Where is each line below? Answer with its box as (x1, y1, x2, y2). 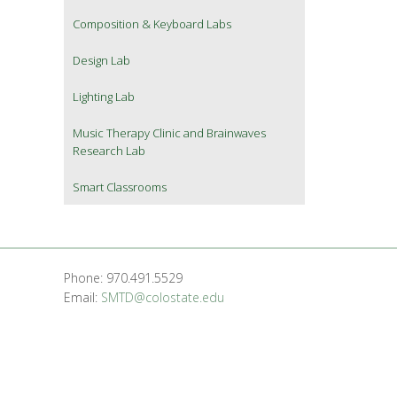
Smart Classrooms (73, 179, 167, 196)
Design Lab (73, 52, 130, 69)
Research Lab (73, 143, 145, 160)
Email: (63, 289, 101, 307)
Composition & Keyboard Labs (73, 16, 231, 33)
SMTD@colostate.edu (100, 289, 224, 307)
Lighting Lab (73, 89, 135, 105)
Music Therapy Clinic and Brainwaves (73, 125, 266, 142)
